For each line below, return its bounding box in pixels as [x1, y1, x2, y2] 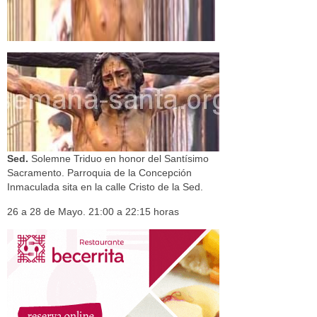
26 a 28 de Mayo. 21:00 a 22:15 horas [7, 206, 179, 217]
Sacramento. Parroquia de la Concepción [7, 167, 192, 178]
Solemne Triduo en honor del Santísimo [31, 153, 209, 164]
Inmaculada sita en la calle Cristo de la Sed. [7, 181, 203, 192]
